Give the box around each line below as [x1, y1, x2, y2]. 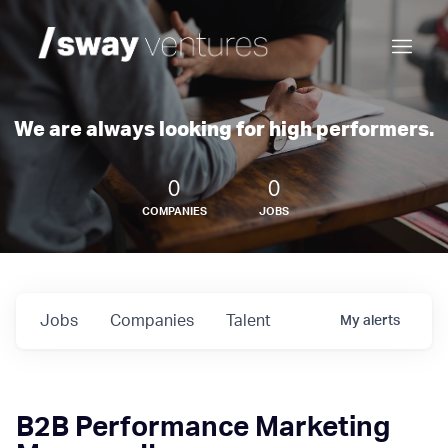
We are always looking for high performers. [14, 120, 434, 140]
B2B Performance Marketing [16, 413, 390, 441]
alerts [363, 314, 400, 328]
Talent [226, 313, 271, 329]
